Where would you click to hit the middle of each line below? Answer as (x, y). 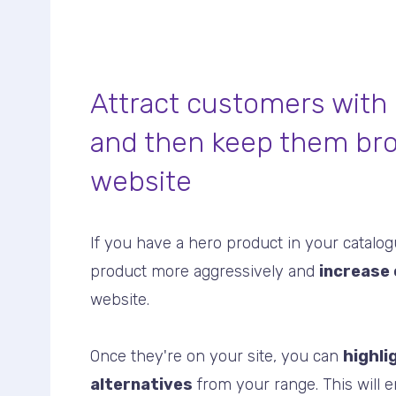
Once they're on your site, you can (217, 356)
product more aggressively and (205, 271)
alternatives (141, 384)
